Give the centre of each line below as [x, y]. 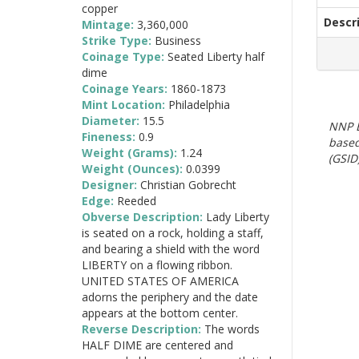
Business [178, 40]
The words [232, 329]
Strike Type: [118, 40]
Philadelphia [199, 104]
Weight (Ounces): [134, 168]
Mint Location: [125, 104]
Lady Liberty [238, 216]
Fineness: [110, 136]
